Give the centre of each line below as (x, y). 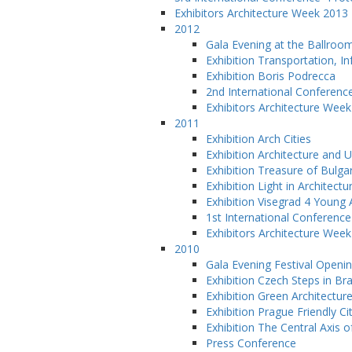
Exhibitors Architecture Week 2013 (261, 13)
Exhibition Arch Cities (258, 139)
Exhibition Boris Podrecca (271, 76)
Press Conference (251, 343)
